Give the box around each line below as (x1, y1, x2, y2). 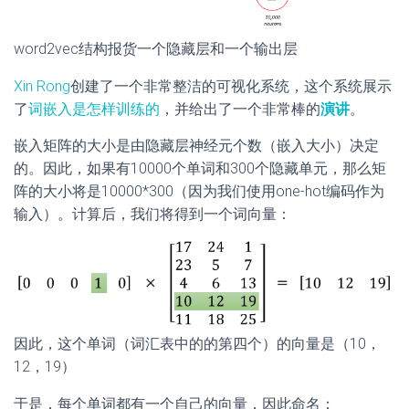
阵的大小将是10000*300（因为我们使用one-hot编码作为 (14, 183, 384, 201)
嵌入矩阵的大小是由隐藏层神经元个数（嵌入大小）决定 (14, 137, 379, 155)
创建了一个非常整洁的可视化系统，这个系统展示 (70, 78, 392, 96)
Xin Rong (14, 78, 70, 96)
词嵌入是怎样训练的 (28, 100, 160, 119)
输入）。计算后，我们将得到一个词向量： (14, 205, 291, 224)
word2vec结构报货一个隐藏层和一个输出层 (14, 40, 298, 58)
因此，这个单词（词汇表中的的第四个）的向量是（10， (14, 334, 381, 352)
